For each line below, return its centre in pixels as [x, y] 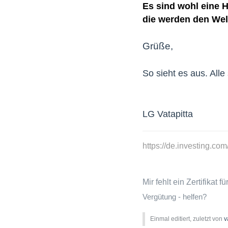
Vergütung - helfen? [175, 196]
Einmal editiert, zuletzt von [187, 219]
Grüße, [158, 46]
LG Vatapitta [168, 114]
